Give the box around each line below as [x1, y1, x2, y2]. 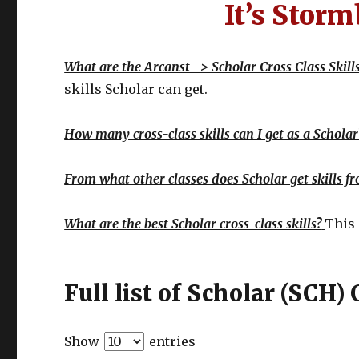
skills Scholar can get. [64, 81, 208, 97]
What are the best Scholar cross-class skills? [64, 216, 322, 232]
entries [146, 333, 196, 349]
